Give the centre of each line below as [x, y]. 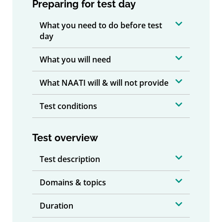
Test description [70, 159]
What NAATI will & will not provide [104, 83]
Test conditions [68, 106]
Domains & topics [73, 182]
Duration [56, 205]
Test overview [65, 138]
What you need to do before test [101, 25]
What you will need [75, 59]
